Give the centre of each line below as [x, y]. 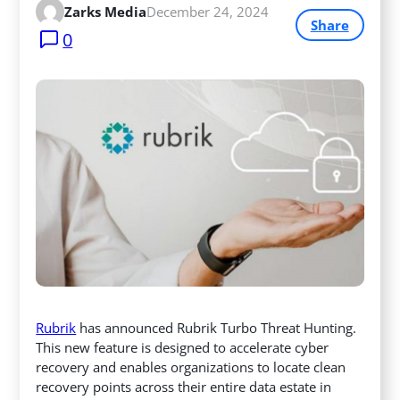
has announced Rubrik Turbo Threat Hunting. [217, 327]
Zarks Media [106, 12]
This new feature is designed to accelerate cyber [183, 347]
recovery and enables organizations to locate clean [191, 367]
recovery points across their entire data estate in [184, 386]
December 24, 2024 [208, 12]
